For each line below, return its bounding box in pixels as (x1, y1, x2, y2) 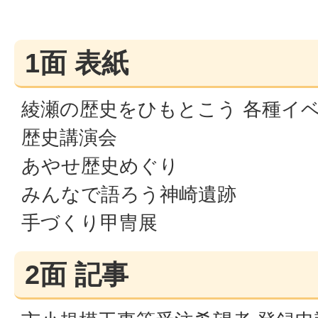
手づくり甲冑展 (21, 212, 158, 234)
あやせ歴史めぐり (21, 155, 179, 177)
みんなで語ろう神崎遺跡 (21, 183, 236, 205)
